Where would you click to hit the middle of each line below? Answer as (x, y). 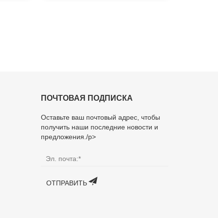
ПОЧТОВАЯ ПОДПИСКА (87, 98)
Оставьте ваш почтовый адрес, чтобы (100, 117)
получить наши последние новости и (99, 127)
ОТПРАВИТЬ (66, 183)
